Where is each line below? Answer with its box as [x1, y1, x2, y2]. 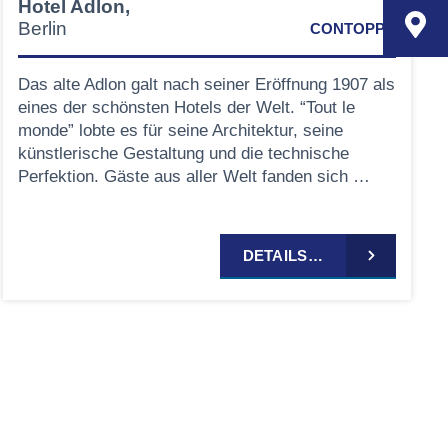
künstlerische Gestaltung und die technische [17, 143, 349, 163]
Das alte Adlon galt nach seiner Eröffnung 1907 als [17, 74, 395, 94]
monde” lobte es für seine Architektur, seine [17, 120, 343, 140]
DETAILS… [242, 246, 323, 264]
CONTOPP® [309, 19, 396, 37]
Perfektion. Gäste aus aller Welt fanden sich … [17, 166, 370, 186]
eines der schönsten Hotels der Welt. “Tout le [17, 97, 355, 117]
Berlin [17, 17, 67, 39]
